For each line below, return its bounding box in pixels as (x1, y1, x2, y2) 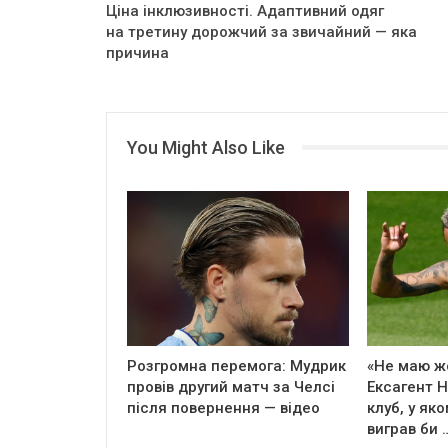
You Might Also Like (127, 136, 285, 158)
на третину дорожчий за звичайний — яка (106, 22, 417, 41)
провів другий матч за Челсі (127, 377, 335, 396)
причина (106, 43, 169, 62)
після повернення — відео (127, 398, 320, 417)
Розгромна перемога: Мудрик (127, 356, 346, 375)
